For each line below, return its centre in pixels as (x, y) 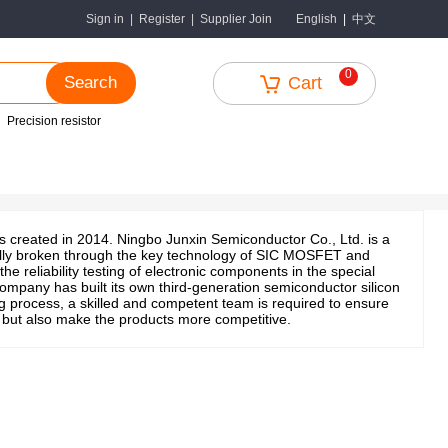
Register (162, 19)
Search (90, 82)
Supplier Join (236, 19)
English (316, 19)
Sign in (105, 19)
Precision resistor (53, 121)
